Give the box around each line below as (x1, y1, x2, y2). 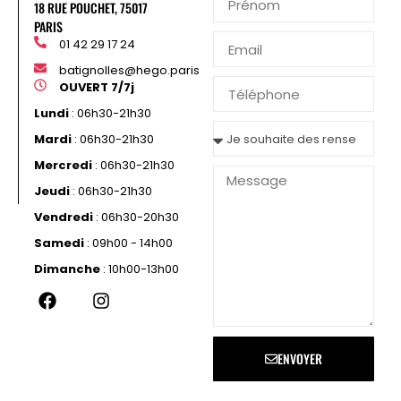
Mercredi (34, 157, 93, 175)
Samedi (34, 235, 85, 252)
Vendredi (34, 209, 94, 226)
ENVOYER (277, 349, 323, 369)
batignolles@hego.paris (58, 62, 200, 80)
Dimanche (34, 260, 101, 278)
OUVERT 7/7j (58, 79, 134, 97)
